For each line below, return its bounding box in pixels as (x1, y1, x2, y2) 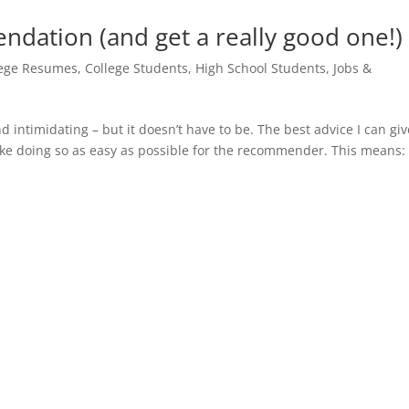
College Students (85, 58, 189, 77)
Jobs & (333, 58, 372, 77)
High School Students (195, 58, 327, 77)
